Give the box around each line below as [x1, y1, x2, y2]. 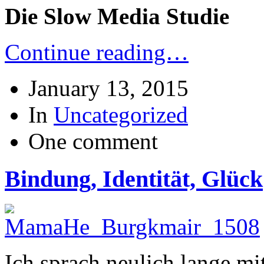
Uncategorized [54, 101, 188, 127]
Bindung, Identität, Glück [5, 166, 263, 193]
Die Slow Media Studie [5, 3, 229, 29]
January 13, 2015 [28, 75, 189, 101]
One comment [28, 128, 158, 154]
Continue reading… [5, 39, 189, 65]
